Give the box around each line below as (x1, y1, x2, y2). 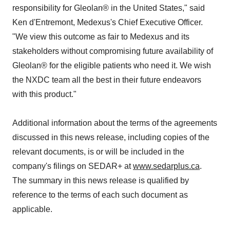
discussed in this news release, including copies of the (12, 133, 209, 142)
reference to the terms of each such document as (12, 190, 188, 199)
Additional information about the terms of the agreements (12, 119, 217, 127)
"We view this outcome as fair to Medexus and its (12, 32, 189, 41)
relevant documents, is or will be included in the (12, 147, 184, 156)
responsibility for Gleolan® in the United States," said (12, 4, 205, 12)
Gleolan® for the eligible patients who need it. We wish (12, 61, 211, 70)
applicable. (12, 205, 52, 214)
